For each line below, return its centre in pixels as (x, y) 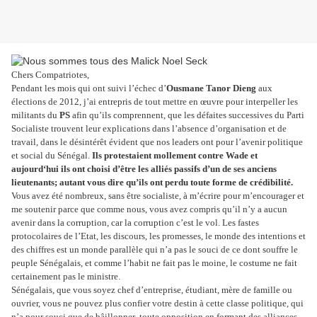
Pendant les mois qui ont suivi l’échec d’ (89, 88)
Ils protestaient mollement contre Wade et (175, 156)
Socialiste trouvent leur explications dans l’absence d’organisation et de (149, 129)
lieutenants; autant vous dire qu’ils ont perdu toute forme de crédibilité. (152, 183)
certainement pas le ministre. (66, 277)
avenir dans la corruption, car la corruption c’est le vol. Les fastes (135, 223)
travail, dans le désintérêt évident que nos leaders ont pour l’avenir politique (157, 142)
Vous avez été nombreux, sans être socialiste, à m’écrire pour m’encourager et (158, 196)
